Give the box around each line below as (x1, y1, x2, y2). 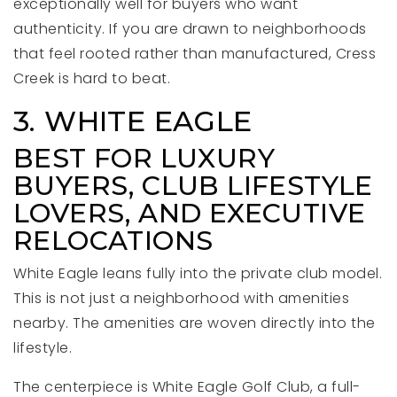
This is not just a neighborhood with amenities (13, 288, 349, 308)
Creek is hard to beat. (13, 68, 170, 89)
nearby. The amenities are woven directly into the (13, 313, 376, 333)
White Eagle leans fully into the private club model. (13, 263, 382, 284)
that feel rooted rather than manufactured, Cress (13, 43, 376, 64)
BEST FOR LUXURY (13, 142, 275, 175)
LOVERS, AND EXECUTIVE (13, 197, 366, 230)
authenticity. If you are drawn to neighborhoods (13, 19, 367, 39)
